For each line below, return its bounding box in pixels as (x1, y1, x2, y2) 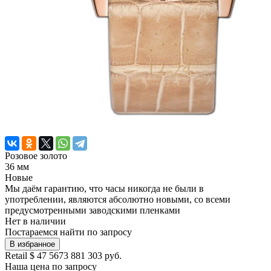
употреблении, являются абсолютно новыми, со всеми (5, 194, 230, 205)
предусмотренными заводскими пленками (5, 205, 180, 216)
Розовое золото (5, 151, 67, 162)
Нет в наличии (5, 216, 66, 227)
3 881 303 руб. (64, 250, 122, 261)
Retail (5, 250, 30, 261)
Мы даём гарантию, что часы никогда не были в (5, 183, 204, 194)
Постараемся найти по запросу (5, 227, 132, 238)
